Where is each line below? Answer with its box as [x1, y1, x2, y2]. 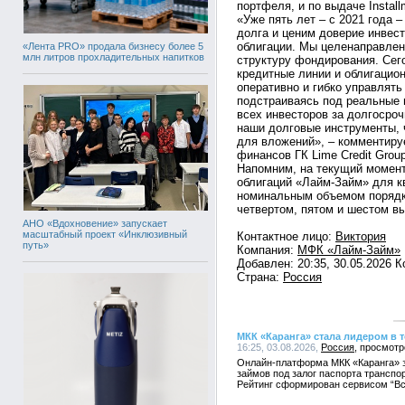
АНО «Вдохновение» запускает [23, 217, 167, 229]
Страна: [237, 270, 283, 284]
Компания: [237, 243, 297, 257]
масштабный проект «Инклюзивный [23, 228, 187, 240]
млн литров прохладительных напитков [23, 52, 204, 62]
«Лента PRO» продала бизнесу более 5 [23, 41, 203, 52]
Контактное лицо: [237, 230, 335, 243]
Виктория [335, 230, 386, 243]
